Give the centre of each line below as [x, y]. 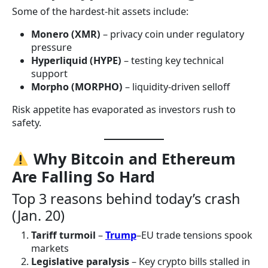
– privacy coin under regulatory [172, 34]
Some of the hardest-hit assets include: [100, 12]
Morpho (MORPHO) [77, 87]
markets [50, 249]
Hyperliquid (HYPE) [76, 61]
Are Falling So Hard [83, 177]
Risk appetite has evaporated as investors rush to [124, 110]
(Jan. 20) [38, 216]
